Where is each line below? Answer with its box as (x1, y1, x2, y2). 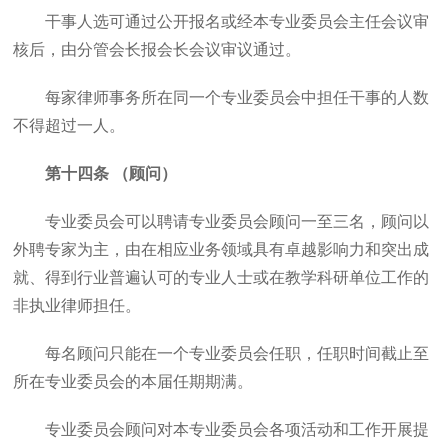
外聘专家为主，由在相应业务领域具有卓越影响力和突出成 (13, 241, 430, 258)
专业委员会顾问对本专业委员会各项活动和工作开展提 (45, 421, 430, 438)
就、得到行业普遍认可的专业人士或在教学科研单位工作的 (13, 269, 430, 286)
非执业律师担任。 (13, 297, 142, 314)
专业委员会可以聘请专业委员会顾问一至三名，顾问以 (45, 213, 430, 230)
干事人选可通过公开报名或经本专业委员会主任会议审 (45, 13, 430, 30)
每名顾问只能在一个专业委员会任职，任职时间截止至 (45, 345, 430, 362)
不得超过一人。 (13, 117, 126, 134)
